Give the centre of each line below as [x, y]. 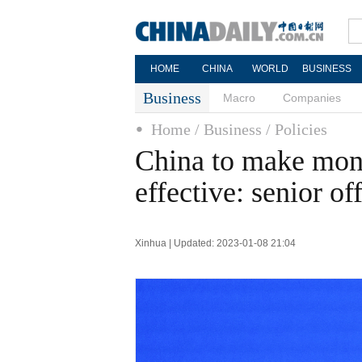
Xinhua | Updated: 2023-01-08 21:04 [215, 243]
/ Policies [297, 129]
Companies [312, 98]
